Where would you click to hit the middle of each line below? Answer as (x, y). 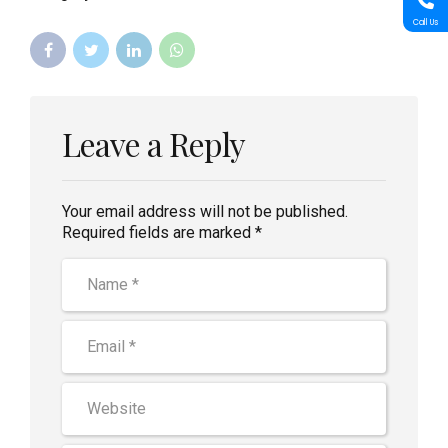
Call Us (425, 22)
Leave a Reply (154, 143)
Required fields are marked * (162, 232)
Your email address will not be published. (205, 211)
